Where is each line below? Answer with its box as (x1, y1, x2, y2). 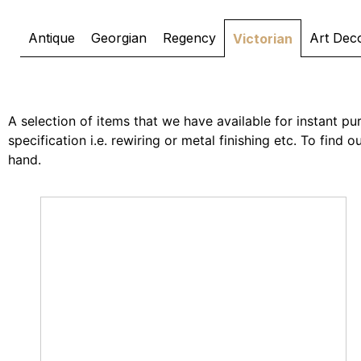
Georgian (91, 30, 147, 46)
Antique (28, 30, 75, 46)
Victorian (233, 31, 293, 47)
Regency (163, 30, 216, 46)
